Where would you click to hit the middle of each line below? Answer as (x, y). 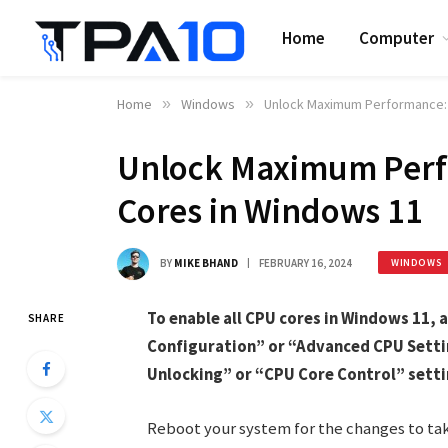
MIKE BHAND (206, 262)
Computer (397, 37)
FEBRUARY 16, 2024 (305, 262)
